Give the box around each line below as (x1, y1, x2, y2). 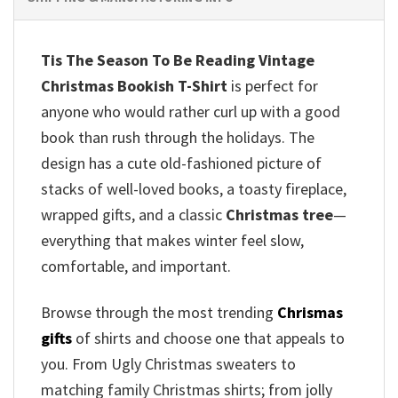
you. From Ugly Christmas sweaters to (41, 354, 296, 375)
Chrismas (277, 302, 343, 323)
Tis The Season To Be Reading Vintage (41, 49, 314, 70)
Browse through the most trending (41, 302, 277, 323)
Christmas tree (226, 203, 333, 225)
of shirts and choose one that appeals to (72, 328, 345, 349)
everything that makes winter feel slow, (41, 229, 304, 251)
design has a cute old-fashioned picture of (41, 152, 322, 173)
